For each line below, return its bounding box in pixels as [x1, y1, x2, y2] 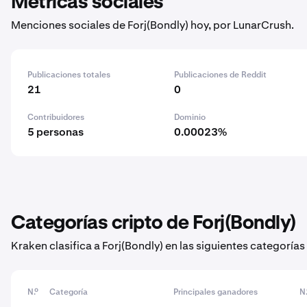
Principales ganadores [173, 286, 258, 297]
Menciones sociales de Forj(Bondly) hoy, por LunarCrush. [11, 18, 294, 32]
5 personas [27, 125, 84, 139]
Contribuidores [27, 112, 84, 123]
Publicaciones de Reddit [174, 69, 267, 80]
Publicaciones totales [27, 69, 110, 80]
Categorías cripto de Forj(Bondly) [11, 214, 296, 233]
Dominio [174, 112, 206, 123]
